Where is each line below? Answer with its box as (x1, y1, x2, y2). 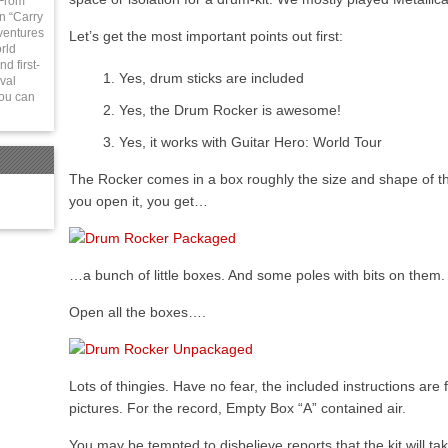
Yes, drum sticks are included (119, 70, 304, 86)
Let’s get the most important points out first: (69, 28, 343, 44)
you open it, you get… (69, 193, 208, 209)
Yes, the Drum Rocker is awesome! (119, 102, 341, 118)
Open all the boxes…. (69, 304, 206, 320)
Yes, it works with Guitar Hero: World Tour (119, 134, 382, 150)
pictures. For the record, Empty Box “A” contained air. (69, 400, 406, 416)
